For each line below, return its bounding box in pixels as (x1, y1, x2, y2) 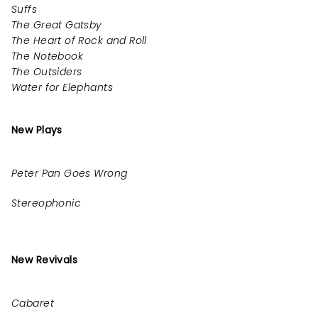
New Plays (11, 123, 62, 137)
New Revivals (11, 253, 78, 267)
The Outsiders (11, 65, 82, 79)
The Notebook (11, 49, 84, 63)
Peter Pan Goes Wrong (11, 166, 128, 180)
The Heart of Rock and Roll (11, 33, 147, 48)
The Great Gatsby (11, 18, 102, 32)
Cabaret (11, 296, 54, 310)
